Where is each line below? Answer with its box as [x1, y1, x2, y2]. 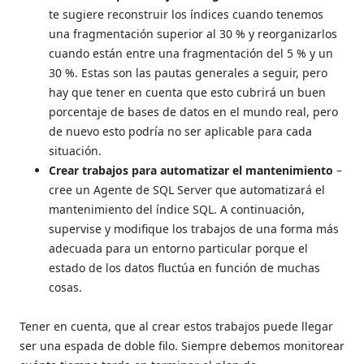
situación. [49, 143, 102, 159]
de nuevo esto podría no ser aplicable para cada [49, 123, 312, 140]
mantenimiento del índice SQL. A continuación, [49, 201, 305, 218]
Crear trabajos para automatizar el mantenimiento [49, 162, 333, 179]
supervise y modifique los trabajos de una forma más [49, 221, 339, 237]
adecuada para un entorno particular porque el [49, 240, 308, 257]
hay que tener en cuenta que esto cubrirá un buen [49, 84, 326, 101]
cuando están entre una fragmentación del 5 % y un [49, 45, 333, 62]
